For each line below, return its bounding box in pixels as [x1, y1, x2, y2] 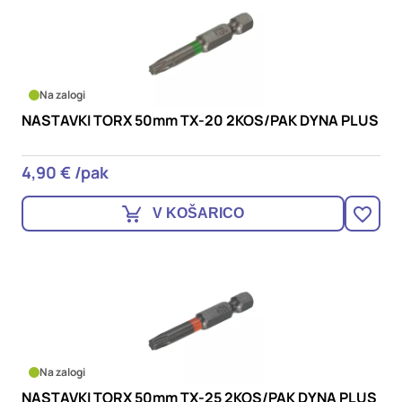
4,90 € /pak [22, 162, 109, 183]
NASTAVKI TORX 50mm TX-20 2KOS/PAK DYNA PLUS [22, 110, 379, 130]
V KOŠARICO [153, 205, 244, 221]
